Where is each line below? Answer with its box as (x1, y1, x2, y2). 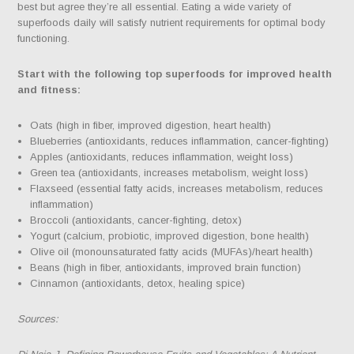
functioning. (17, 32, 70, 44)
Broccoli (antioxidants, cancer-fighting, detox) (30, 213, 243, 226)
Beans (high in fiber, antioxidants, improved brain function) (30, 261, 302, 273)
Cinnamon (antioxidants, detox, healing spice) (30, 277, 246, 289)
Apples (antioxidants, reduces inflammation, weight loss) (30, 150, 294, 163)
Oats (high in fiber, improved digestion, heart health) (30, 119, 272, 131)
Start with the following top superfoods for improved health (17, 67, 333, 80)
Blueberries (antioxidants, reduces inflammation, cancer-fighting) (30, 134, 330, 147)
